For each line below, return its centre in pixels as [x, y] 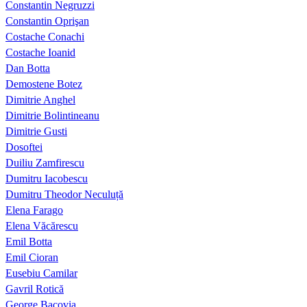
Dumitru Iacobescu [47, 179]
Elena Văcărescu [42, 226]
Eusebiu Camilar [41, 273]
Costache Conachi [45, 37]
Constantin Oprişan [47, 21]
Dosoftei [24, 147]
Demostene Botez [44, 84]
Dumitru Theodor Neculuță [64, 195]
